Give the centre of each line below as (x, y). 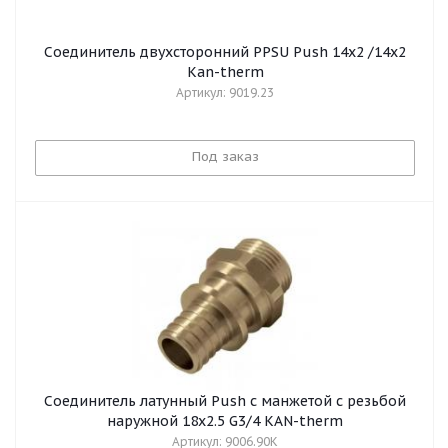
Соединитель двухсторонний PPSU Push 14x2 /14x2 (225, 52)
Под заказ (225, 156)
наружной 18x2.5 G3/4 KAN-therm (225, 421)
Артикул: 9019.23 (225, 92)
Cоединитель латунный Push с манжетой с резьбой (225, 401)
